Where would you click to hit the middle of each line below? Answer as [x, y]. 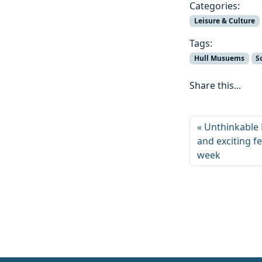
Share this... [215, 86]
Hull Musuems [219, 58]
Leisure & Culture [224, 20]
